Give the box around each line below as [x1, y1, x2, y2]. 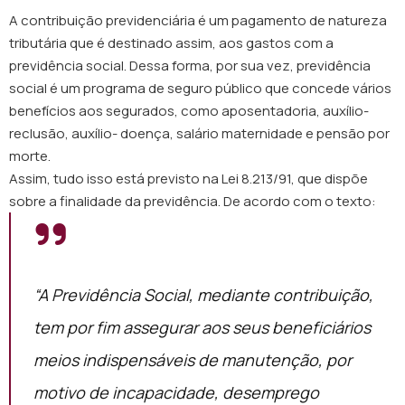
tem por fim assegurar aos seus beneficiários [33, 316, 371, 338]
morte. [9, 146, 53, 165]
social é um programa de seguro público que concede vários [9, 79, 391, 98]
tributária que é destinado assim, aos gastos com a [9, 33, 334, 52]
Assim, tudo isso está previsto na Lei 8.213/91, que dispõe [9, 169, 368, 188]
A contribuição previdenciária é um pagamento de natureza [9, 11, 387, 30]
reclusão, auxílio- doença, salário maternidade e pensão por [9, 124, 390, 143]
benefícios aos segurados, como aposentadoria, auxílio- [9, 101, 369, 120]
